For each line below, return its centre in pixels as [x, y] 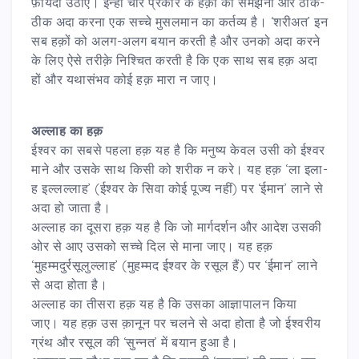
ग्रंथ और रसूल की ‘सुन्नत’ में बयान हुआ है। [135, 342]
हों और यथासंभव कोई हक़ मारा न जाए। [125, 79]
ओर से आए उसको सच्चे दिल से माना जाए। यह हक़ [152, 246]
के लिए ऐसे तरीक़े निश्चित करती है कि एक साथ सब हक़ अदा [174, 60]
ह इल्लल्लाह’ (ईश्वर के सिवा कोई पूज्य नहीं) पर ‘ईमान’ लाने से [177, 188]
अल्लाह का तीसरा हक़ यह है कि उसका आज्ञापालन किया [164, 303]
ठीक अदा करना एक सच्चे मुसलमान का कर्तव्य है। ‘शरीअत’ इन [179, 21]
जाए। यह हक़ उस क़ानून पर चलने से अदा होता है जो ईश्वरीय [176, 323]
